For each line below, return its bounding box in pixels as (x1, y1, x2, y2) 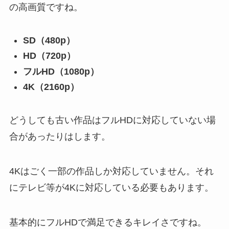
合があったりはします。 (9, 131, 110, 142)
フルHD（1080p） (22, 66, 99, 77)
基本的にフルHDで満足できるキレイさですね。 (9, 217, 207, 227)
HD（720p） (22, 51, 76, 61)
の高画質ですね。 (9, 2, 83, 12)
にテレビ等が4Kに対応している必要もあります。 (9, 182, 214, 193)
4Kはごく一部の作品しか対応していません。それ (9, 166, 214, 176)
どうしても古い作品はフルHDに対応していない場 (9, 114, 216, 125)
